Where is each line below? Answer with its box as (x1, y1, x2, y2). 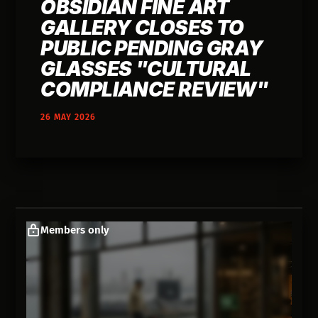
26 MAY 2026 (40, 112, 97, 123)
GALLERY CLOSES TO (40, 16, 244, 40)
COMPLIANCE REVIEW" (40, 77, 268, 102)
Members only (40, 224, 110, 237)
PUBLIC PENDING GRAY (40, 36, 263, 61)
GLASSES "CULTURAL (40, 57, 251, 82)
